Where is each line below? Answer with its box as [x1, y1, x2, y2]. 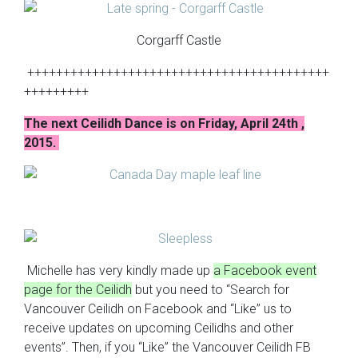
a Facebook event [213, 263, 316, 278]
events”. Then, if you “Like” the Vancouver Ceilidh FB [24, 340, 311, 355]
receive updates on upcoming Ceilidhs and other [24, 320, 293, 336]
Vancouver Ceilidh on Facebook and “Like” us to [24, 301, 292, 316]
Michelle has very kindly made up [24, 263, 213, 278]
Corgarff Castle [137, 33, 221, 48]
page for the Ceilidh [24, 282, 132, 297]
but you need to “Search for [132, 282, 289, 297]
